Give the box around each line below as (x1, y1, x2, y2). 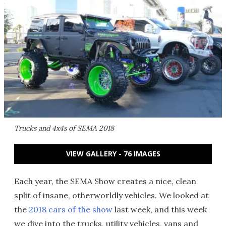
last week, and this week (112, 204, 207, 214)
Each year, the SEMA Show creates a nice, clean (14, 176, 196, 186)
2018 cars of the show (29, 204, 112, 214)
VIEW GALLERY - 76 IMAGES (66, 149, 160, 158)
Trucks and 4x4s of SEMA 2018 (14, 124, 114, 133)
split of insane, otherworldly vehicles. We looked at (14, 190, 209, 200)
